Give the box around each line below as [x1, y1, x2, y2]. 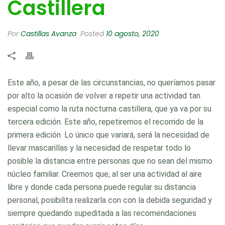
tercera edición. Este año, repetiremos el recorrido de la [8, 117, 203, 127]
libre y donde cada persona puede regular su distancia [8, 182, 196, 192]
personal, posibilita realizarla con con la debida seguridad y [8, 195, 212, 205]
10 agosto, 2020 [106, 29, 159, 39]
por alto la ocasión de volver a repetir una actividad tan [8, 91, 200, 101]
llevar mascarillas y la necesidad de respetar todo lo [8, 143, 191, 153]
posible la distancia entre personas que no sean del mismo [8, 156, 212, 166]
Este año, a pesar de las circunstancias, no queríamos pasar [8, 78, 215, 88]
